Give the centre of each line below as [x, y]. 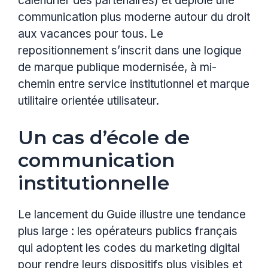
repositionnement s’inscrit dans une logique [130, 50]
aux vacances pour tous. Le [91, 33]
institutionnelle [94, 183]
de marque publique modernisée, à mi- [117, 67]
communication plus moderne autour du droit [134, 17]
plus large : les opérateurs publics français [128, 231]
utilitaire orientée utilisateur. [89, 100]
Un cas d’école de [104, 137]
